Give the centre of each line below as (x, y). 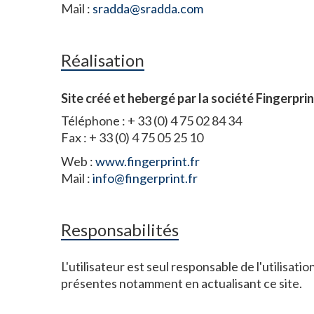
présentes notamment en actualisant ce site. (182, 283)
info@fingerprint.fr (145, 178)
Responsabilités (120, 230)
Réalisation (103, 60)
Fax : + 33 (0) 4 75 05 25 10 (132, 137)
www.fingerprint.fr (148, 161)
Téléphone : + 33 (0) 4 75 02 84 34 (151, 121)
